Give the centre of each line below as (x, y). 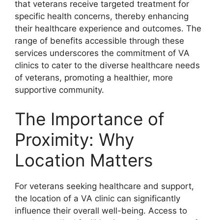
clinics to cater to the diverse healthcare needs (107, 65)
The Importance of (90, 119)
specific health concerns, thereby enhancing (102, 16)
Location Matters (84, 160)
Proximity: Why (74, 140)
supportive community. (59, 90)
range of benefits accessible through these (99, 41)
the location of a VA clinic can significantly (97, 199)
